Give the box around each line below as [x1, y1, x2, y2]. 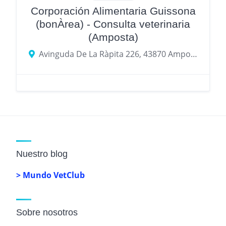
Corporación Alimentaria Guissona [30, 5, 196, 17]
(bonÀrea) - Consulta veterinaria [36, 18, 190, 30]
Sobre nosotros [16, 207, 78, 217]
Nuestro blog [16, 149, 68, 159]
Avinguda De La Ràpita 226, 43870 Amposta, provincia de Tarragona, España [191, 48, 197, 60]
